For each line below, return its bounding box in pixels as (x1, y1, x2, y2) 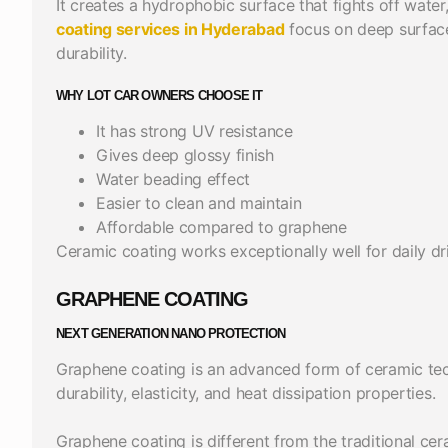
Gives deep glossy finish (96, 144, 274, 165)
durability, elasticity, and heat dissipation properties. (56, 382, 436, 403)
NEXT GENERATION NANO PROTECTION (56, 325, 286, 341)
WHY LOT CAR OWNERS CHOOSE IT (56, 87, 266, 103)
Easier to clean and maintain (96, 192, 307, 213)
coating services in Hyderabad (56, 18, 285, 39)
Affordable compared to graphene (96, 216, 347, 237)
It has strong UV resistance (96, 120, 293, 141)
